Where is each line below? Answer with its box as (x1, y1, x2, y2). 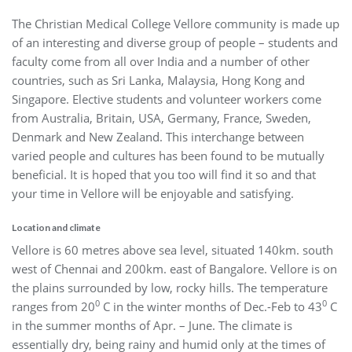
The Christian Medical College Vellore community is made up (12, 15, 339, 31)
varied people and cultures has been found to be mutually (12, 147, 324, 163)
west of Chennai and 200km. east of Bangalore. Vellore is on (12, 260, 337, 277)
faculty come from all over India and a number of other (12, 53, 310, 69)
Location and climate (12, 221, 102, 233)
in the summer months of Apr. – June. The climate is (12, 317, 292, 333)
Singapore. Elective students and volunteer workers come (12, 90, 321, 107)
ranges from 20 (12, 298, 95, 314)
